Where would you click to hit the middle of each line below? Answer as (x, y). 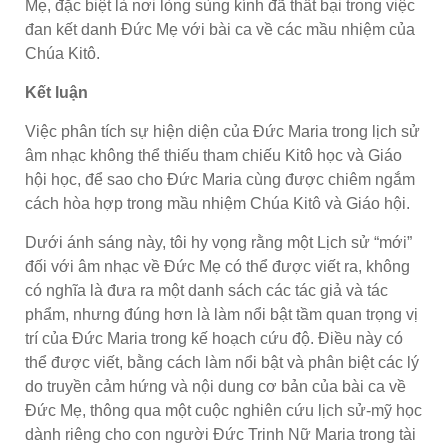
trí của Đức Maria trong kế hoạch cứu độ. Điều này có (214, 338)
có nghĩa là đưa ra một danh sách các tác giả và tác (206, 290)
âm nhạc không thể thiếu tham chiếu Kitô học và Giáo (213, 155)
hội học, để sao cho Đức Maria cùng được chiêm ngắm (220, 179)
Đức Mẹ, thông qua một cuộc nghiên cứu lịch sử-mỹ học (223, 410)
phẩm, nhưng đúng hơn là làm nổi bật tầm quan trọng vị (221, 314)
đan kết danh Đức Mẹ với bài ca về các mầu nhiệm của (220, 29)
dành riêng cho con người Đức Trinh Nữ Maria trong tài (220, 434)
